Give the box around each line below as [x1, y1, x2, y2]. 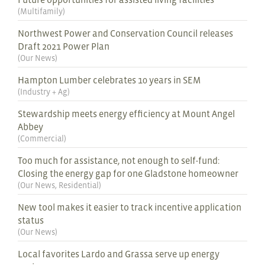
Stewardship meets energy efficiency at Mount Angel [18, 108, 235, 119]
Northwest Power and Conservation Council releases [18, 28, 233, 39]
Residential [59, 180, 99, 190]
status [18, 215, 44, 226]
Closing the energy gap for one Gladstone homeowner [18, 168, 238, 179]
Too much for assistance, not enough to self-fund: [18, 155, 219, 166]
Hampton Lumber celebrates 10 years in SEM [18, 75, 201, 86]
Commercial [20, 134, 64, 144]
